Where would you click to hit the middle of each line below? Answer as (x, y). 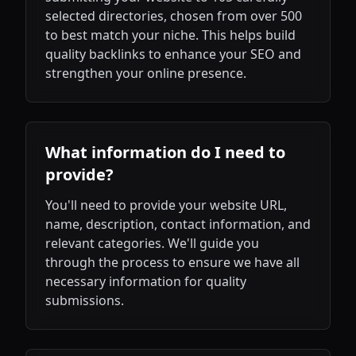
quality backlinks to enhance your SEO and (173, 54)
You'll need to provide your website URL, (166, 205)
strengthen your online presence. (146, 73)
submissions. (85, 300)
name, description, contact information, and (178, 224)
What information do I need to (165, 152)
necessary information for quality (146, 281)
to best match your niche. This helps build (170, 35)
